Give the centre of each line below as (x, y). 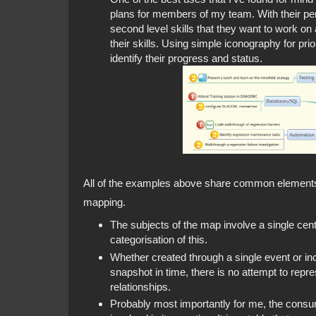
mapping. (104, 202)
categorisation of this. (158, 239)
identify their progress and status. (186, 59)
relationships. (140, 286)
